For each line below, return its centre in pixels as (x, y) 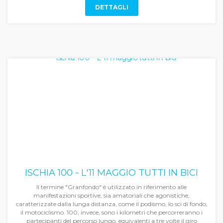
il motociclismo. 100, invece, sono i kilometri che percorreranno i (111, 212)
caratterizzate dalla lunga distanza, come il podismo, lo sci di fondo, (111, 204)
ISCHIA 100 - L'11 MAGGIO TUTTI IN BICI (111, 173)
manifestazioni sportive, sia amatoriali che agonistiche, (111, 195)
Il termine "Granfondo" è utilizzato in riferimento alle (111, 187)
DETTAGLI (111, 7)
